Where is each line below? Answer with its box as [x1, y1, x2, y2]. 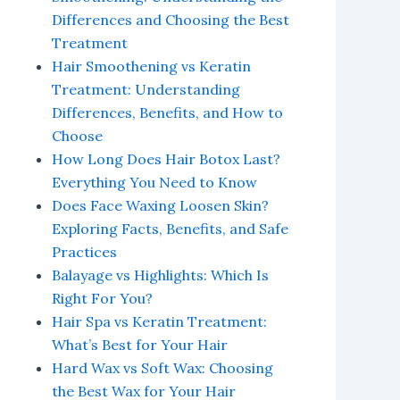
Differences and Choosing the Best [52, 11, 289, 29]
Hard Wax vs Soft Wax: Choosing [52, 359, 273, 377]
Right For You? [52, 289, 153, 307]
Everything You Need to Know [52, 173, 257, 191]
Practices [52, 243, 117, 261]
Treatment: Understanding [52, 80, 240, 98]
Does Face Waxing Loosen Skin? [52, 196, 269, 214]
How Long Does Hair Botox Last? [52, 150, 280, 168]
